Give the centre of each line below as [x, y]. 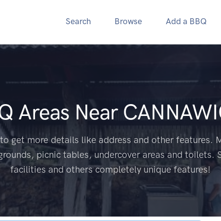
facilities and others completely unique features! [110, 169]
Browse [128, 21]
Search [78, 21]
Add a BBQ [186, 21]
